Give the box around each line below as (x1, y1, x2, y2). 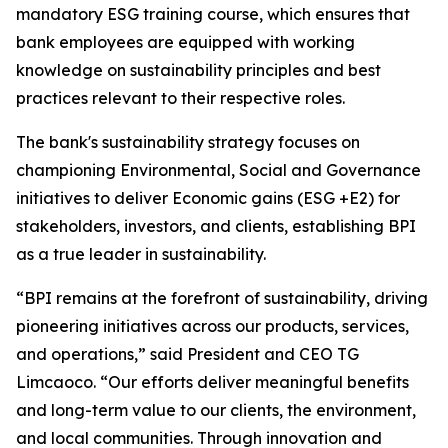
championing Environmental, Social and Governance (16, 160, 421, 181)
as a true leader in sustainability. (16, 244, 266, 265)
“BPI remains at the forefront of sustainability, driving (16, 288, 428, 309)
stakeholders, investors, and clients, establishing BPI (16, 216, 416, 237)
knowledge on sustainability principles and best (16, 60, 381, 81)
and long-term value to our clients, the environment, (16, 400, 416, 421)
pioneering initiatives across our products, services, (16, 316, 409, 337)
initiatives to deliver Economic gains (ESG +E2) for (16, 188, 400, 209)
